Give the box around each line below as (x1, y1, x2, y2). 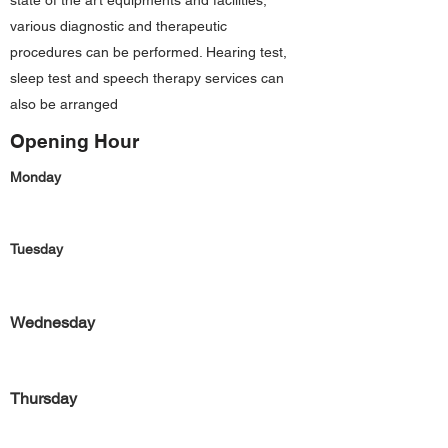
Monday (10, 169, 61, 185)
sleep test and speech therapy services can (10, 70, 284, 86)
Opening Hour (10, 130, 139, 152)
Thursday (10, 389, 77, 408)
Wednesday (10, 313, 95, 332)
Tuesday (10, 241, 63, 257)
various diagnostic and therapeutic (10, 18, 227, 34)
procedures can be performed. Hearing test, (10, 44, 287, 60)
